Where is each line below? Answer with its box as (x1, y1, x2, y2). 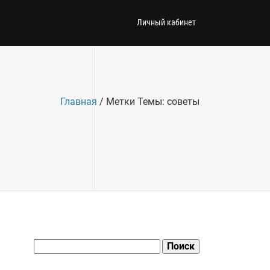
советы (167, 96, 199, 107)
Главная (60, 96, 97, 107)
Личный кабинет (137, 17, 196, 27)
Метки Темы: (106, 96, 167, 107)
